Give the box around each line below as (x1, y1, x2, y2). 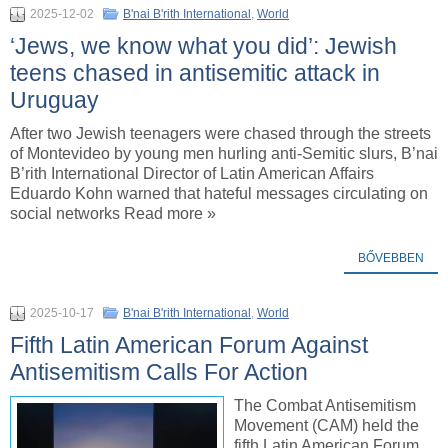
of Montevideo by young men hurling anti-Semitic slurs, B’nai (10, 144, 438, 162)
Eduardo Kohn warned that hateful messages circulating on (10, 184, 428, 202)
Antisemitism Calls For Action (10, 358, 308, 385)
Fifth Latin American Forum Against (10, 331, 368, 358)
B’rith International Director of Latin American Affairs (10, 164, 374, 182)
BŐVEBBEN (358, 250, 424, 265)
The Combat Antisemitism (234, 396, 416, 414)
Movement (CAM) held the (234, 416, 419, 434)
